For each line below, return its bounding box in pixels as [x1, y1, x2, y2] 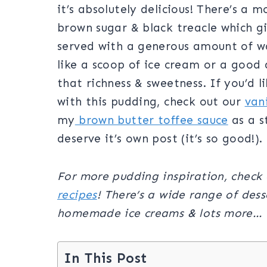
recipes [57, 187, 97, 201]
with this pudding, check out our [57, 94, 245, 108]
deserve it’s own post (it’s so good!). [57, 131, 263, 145]
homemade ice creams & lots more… [57, 206, 263, 220]
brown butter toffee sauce [74, 113, 228, 127]
